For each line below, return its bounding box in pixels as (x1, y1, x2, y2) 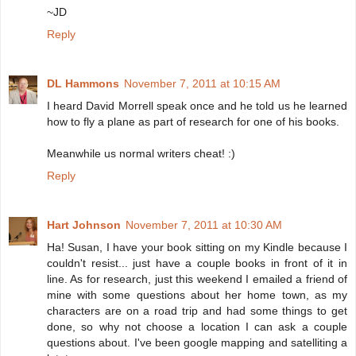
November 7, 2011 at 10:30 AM (126, 219, 282, 232)
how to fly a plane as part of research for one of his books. (47, 115, 339, 129)
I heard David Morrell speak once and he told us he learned (47, 99, 347, 113)
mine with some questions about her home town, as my (47, 288, 347, 302)
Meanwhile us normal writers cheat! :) (47, 147, 235, 161)
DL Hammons (47, 77, 119, 91)
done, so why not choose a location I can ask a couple (47, 320, 347, 334)
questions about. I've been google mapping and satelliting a (47, 336, 347, 350)
